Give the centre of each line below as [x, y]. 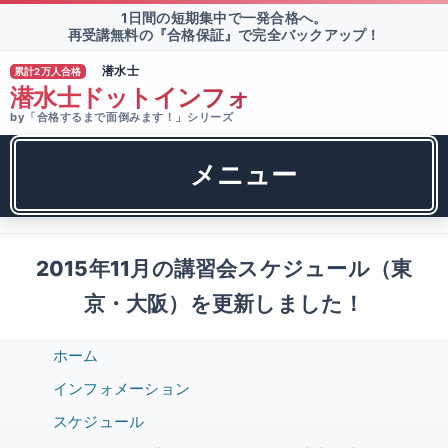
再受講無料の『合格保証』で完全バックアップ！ [224, 35]
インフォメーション [119, 388]
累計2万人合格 [48, 71]
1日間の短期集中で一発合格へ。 [224, 18]
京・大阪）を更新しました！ [224, 304]
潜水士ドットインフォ [130, 97]
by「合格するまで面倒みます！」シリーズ [122, 117]
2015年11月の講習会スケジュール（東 [224, 269]
